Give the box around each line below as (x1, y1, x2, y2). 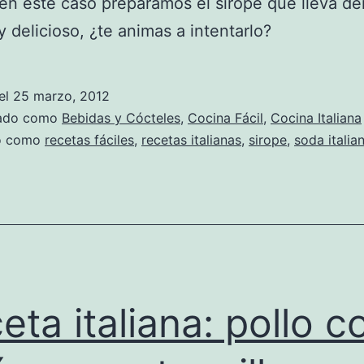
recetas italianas (141, 132, 241, 148)
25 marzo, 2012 (13, 88, 110, 104)
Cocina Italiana (271, 110, 362, 126)
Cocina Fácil (188, 110, 263, 126)
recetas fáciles (45, 132, 134, 148)
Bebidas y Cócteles (62, 110, 180, 126)
